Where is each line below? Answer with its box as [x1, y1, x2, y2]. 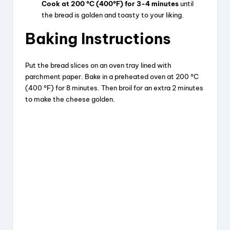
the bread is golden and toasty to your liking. [42, 11, 184, 20]
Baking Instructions [25, 29, 171, 49]
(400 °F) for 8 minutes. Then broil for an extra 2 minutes [25, 84, 203, 92]
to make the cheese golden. [25, 95, 115, 104]
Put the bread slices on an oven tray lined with [25, 61, 171, 70]
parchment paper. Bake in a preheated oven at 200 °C [25, 72, 199, 81]
